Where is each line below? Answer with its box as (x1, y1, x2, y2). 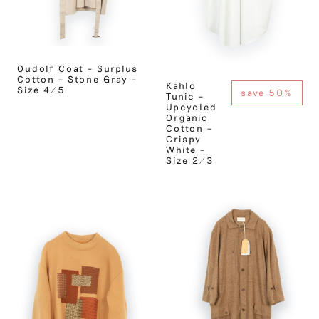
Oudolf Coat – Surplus (16, 63, 138, 74)
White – (165, 144, 206, 155)
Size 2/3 (165, 155, 214, 166)
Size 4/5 (16, 84, 66, 95)
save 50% (241, 87, 293, 98)
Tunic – (165, 90, 204, 102)
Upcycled (165, 101, 217, 113)
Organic (165, 112, 209, 123)
